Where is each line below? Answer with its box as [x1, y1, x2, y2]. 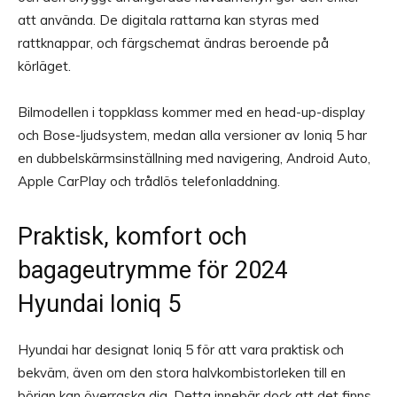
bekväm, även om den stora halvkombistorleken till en [18, 364, 346, 382]
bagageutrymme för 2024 [18, 256, 288, 285]
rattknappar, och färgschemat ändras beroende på [18, 35, 329, 52]
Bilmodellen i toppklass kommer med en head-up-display [18, 104, 365, 121]
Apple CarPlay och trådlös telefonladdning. [18, 173, 280, 191]
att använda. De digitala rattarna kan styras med [18, 12, 319, 29]
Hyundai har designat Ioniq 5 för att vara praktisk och [18, 341, 344, 359]
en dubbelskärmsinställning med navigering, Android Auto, [18, 150, 370, 167]
